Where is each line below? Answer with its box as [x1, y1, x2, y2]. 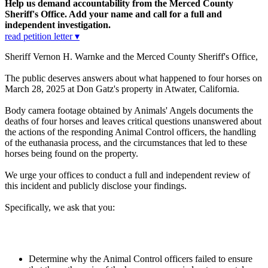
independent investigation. [5, 20, 111, 31]
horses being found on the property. [5, 148, 138, 159]
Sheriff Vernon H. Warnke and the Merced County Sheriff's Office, [5, 51, 258, 62]
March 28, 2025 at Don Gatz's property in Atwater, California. [5, 84, 239, 95]
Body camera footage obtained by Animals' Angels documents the [5, 105, 253, 116]
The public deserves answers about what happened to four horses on [5, 73, 262, 84]
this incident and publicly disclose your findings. [5, 181, 187, 191]
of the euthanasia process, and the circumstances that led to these [5, 138, 247, 148]
